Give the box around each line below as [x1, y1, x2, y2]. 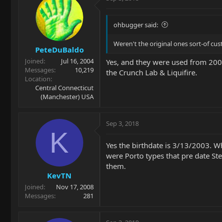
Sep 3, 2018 [106, 119, 139, 128]
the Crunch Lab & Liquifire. [106, 67, 197, 77]
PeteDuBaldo [35, 45, 84, 55]
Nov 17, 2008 [56, 182, 94, 191]
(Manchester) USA [41, 92, 94, 101]
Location [25, 74, 51, 83]
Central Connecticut [35, 83, 94, 92]
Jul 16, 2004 [61, 56, 94, 65]
